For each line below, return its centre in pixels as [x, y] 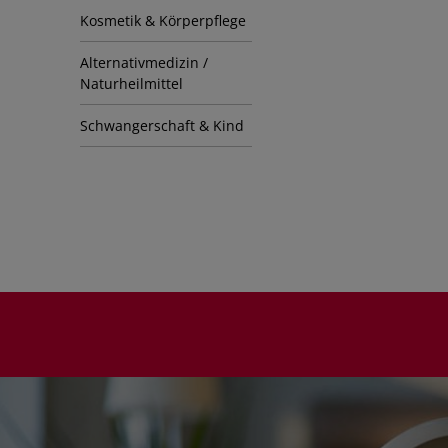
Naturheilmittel [131, 84]
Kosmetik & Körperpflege [163, 21]
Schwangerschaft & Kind [162, 126]
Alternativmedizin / [144, 63]
